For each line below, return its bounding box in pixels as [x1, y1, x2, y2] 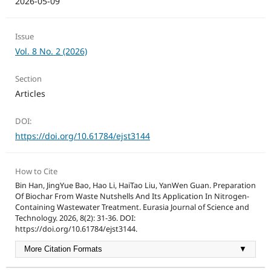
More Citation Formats [24, 245, 102, 254]
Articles [15, 88, 45, 100]
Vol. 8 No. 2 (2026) [15, 45, 87, 57]
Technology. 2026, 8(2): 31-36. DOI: [15, 213, 135, 224]
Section [15, 73, 42, 85]
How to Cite [15, 166, 57, 177]
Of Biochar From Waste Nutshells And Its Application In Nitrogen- [15, 191, 249, 202]
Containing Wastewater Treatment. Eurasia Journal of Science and [15, 202, 249, 213]
